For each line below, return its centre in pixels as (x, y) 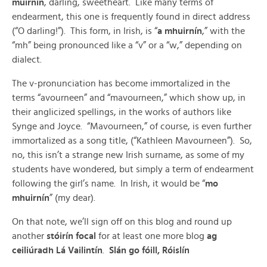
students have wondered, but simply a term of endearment (133, 169)
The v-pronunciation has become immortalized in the (121, 83)
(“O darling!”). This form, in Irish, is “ (85, 31)
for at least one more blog (151, 236)
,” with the (223, 31)
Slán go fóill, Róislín (147, 250)
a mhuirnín (180, 31)
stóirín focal (71, 236)
